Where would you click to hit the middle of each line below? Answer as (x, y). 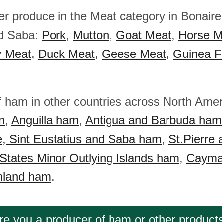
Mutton (91, 35)
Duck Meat (66, 54)
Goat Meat (144, 35)
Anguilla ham (45, 120)
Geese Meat (134, 54)
